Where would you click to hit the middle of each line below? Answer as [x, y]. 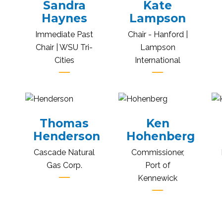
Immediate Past [64, 35]
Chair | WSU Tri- [64, 48]
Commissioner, [158, 153]
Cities [64, 60]
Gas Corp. [64, 166]
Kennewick [158, 178]
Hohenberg [160, 137]
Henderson [66, 137]
